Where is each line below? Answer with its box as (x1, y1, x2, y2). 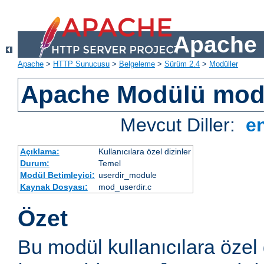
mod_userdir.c (98, 182, 151, 192)
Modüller (209, 60, 238, 69)
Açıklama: (19, 147, 60, 157)
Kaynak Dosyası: (19, 182, 88, 192)
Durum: (19, 159, 49, 169)
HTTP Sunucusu (53, 60, 110, 69)
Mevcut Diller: (120, 114, 241, 136)
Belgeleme (119, 60, 155, 69)
